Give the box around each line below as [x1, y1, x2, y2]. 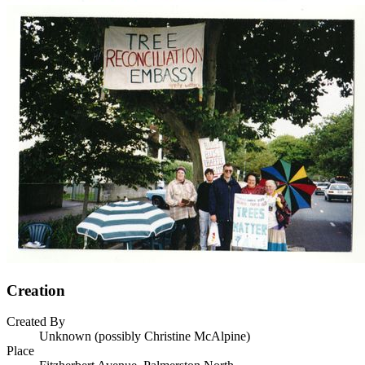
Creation [7, 281, 65, 299]
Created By [7, 314, 65, 329]
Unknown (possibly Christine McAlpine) [39, 329, 250, 344]
